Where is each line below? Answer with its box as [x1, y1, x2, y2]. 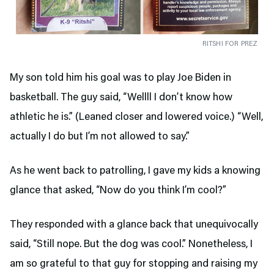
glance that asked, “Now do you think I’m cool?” [10, 185, 226, 196]
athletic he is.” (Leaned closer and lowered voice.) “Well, [10, 111, 263, 123]
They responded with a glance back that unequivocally [10, 219, 258, 231]
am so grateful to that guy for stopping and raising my [10, 258, 257, 270]
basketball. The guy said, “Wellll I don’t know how [10, 92, 232, 103]
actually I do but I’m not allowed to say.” [10, 131, 192, 143]
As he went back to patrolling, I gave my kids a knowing [10, 165, 261, 177]
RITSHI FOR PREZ [202, 40, 258, 48]
